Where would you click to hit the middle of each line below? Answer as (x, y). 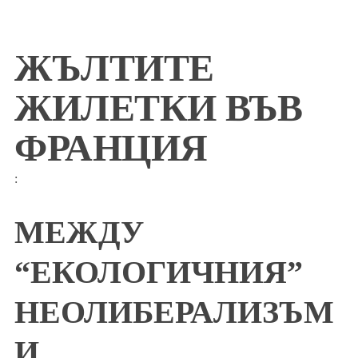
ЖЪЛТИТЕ (114, 68)
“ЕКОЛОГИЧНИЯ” (159, 272)
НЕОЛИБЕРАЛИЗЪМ (174, 312)
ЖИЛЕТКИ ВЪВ (159, 108)
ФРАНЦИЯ (111, 148)
